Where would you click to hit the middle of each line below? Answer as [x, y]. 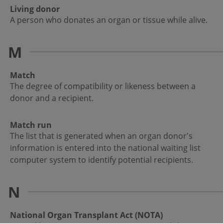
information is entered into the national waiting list [105, 148]
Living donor [35, 9]
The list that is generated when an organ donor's [101, 136]
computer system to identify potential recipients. [102, 160]
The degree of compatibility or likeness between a [103, 86]
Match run [31, 125]
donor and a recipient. [52, 98]
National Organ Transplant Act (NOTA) [86, 215]
